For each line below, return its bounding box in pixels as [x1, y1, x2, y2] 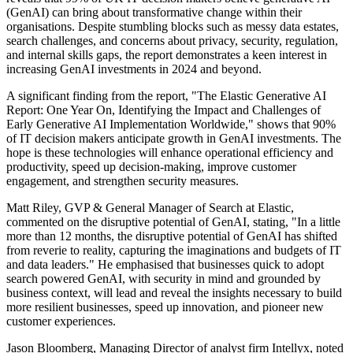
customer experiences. [6, 314, 116, 329]
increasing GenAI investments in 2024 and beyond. [6, 62, 262, 76]
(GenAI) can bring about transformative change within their [6, 6, 302, 20]
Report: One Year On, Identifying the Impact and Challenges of [6, 103, 321, 117]
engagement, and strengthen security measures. [6, 174, 239, 188]
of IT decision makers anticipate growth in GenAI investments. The [6, 132, 341, 146]
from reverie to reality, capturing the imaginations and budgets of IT [6, 243, 341, 258]
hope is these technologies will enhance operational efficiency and [6, 146, 333, 160]
